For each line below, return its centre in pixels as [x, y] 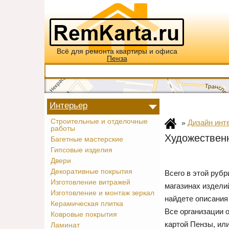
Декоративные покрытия [91, 171]
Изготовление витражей [90, 182]
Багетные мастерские [87, 139]
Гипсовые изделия [82, 150]
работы [63, 129]
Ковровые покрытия [84, 214]
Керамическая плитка [87, 204]
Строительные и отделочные [99, 121]
